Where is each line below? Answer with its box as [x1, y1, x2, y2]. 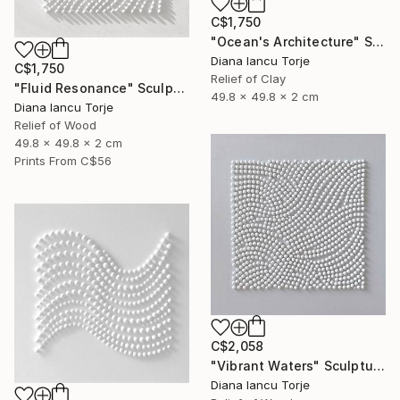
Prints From [14, 153, 77, 168]
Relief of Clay [211, 71, 286, 87]
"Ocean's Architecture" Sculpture [371, 34, 384, 50]
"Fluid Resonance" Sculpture [172, 79, 185, 96]
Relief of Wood [14, 117, 96, 132]
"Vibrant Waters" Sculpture [372, 357, 385, 373]
